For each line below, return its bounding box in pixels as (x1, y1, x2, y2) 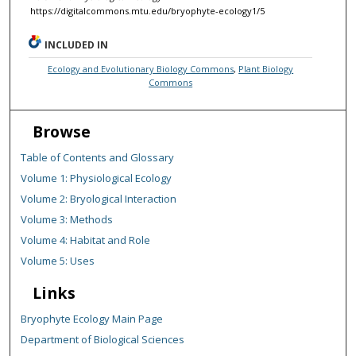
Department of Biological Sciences (21, 332, 185, 347)
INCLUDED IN (44, 38, 109, 52)
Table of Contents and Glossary (21, 150, 175, 165)
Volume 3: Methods (21, 212, 114, 227)
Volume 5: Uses (21, 253, 95, 269)
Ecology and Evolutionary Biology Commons (48, 63, 234, 75)
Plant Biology (238, 63, 294, 75)
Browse (33, 121, 91, 143)
